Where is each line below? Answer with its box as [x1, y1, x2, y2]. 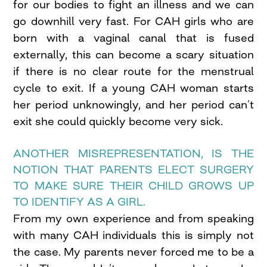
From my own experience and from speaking [13, 212, 254, 225]
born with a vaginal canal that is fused [13, 31, 254, 45]
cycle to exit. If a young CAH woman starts [13, 81, 254, 95]
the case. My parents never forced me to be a [13, 245, 254, 259]
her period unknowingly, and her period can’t [13, 98, 254, 111]
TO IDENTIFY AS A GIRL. [13, 195, 146, 209]
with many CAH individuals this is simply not [13, 228, 254, 242]
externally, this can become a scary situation [13, 48, 254, 61]
